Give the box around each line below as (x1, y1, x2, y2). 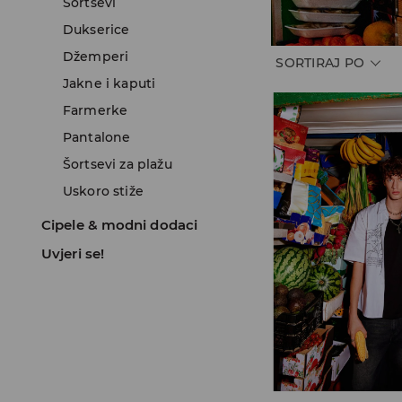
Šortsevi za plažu (63, 156, 172, 172)
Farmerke (63, 102, 128, 118)
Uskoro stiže (63, 183, 144, 199)
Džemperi (63, 48, 129, 65)
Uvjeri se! (41, 245, 104, 262)
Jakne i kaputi (63, 75, 156, 92)
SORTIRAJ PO (275, 55, 365, 72)
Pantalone (63, 129, 131, 145)
